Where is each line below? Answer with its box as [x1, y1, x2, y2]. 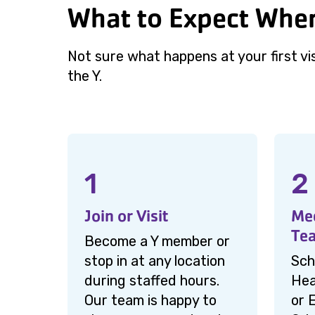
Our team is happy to [84, 292, 217, 309]
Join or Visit [84, 205, 168, 226]
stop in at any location [84, 252, 225, 269]
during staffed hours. [84, 272, 219, 289]
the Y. [67, 67, 102, 84]
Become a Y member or [84, 233, 230, 250]
